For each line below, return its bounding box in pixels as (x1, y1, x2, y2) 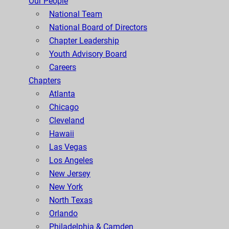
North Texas (49, 195, 93, 205)
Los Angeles (49, 155, 93, 166)
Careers (49, 62, 76, 73)
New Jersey (49, 169, 90, 179)
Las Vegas (49, 142, 87, 152)
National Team (49, 9, 102, 19)
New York (49, 182, 83, 192)
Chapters (29, 76, 61, 86)
